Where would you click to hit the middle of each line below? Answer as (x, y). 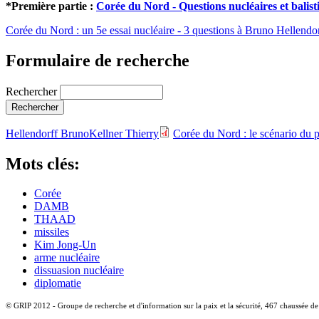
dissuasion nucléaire (79, 271)
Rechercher (33, 91)
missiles (52, 232)
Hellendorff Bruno (47, 133)
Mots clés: (45, 163)
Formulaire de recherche (98, 60)
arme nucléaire (67, 258)
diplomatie (58, 283)
